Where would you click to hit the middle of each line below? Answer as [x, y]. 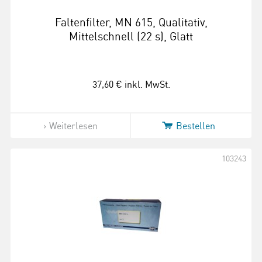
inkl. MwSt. [147, 84]
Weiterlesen [73, 126]
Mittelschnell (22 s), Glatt [131, 36]
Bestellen [195, 126]
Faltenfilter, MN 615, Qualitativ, [131, 22]
